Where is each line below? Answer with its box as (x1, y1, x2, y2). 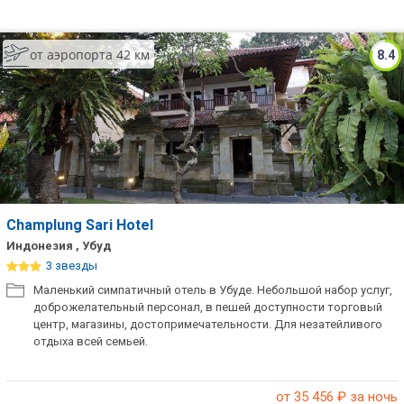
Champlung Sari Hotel (6, 216, 157, 234)
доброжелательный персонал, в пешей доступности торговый (33, 300, 382, 314)
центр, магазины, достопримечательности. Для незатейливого (33, 317, 382, 331)
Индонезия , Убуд (6, 239, 111, 252)
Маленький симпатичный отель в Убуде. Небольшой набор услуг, (33, 283, 392, 297)
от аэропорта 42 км (30, 45, 150, 63)
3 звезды (46, 259, 97, 272)
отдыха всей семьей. (33, 335, 148, 348)
